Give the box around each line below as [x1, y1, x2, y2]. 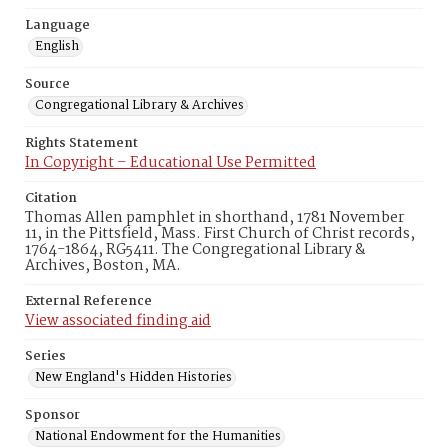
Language [25, 15, 90, 36]
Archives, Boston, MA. [25, 254, 181, 278]
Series [25, 346, 66, 367]
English [35, 36, 79, 57]
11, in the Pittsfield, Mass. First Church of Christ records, [25, 222, 415, 246]
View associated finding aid [25, 309, 211, 333]
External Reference [25, 291, 152, 312]
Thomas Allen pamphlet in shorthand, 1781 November [25, 206, 404, 230]
